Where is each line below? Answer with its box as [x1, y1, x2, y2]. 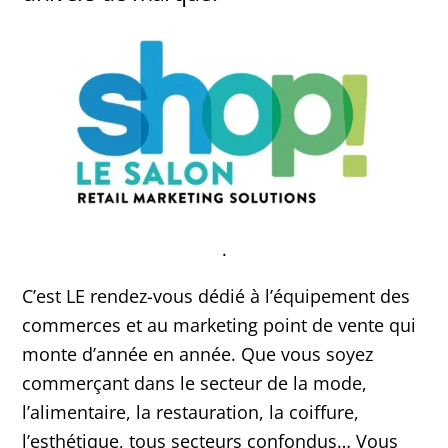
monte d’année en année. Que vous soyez [22, 341, 374, 366]
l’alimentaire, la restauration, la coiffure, [22, 399, 360, 424]
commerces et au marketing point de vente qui [22, 312, 417, 337]
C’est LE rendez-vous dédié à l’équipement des [22, 283, 411, 308]
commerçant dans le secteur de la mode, [22, 370, 368, 395]
